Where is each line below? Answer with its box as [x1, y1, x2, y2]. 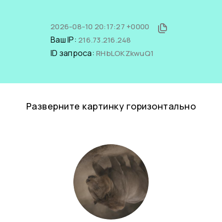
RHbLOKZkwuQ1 [96, 48, 154, 58]
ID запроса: [51, 48, 96, 58]
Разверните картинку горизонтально [26, 100, 196, 112]
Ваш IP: [51, 34, 78, 45]
